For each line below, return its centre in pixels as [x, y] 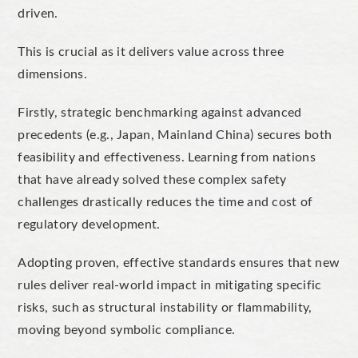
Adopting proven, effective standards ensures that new [179, 263]
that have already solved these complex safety [152, 179]
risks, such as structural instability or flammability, [165, 307]
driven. [38, 13]
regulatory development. [91, 224]
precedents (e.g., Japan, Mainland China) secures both [175, 135]
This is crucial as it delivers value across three [151, 52]
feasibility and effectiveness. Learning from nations [167, 157]
